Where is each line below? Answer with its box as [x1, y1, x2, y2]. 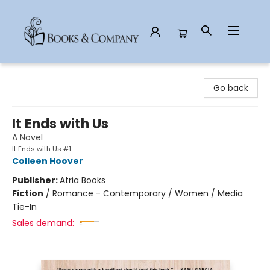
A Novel [12, 131, 43, 143]
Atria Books [60, 174, 105, 186]
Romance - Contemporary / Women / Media [52, 187, 243, 199]
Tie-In [12, 201, 37, 213]
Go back [213, 82, 248, 94]
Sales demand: [12, 217, 74, 229]
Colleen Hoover [12, 155, 83, 167]
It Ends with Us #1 [12, 144, 71, 154]
